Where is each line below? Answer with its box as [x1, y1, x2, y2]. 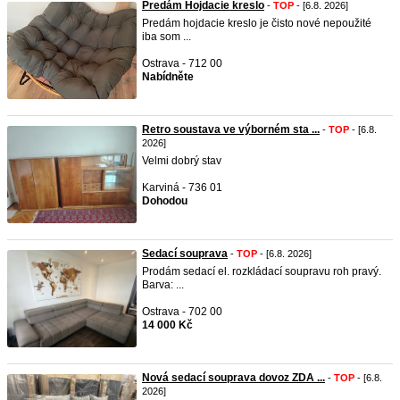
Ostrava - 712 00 [142, 57, 222, 70]
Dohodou [142, 195, 187, 207]
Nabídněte [142, 71, 194, 83]
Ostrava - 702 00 [142, 305, 222, 318]
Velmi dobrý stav [142, 154, 221, 167]
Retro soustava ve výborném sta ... [142, 123, 320, 136]
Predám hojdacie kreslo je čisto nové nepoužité [142, 17, 371, 29]
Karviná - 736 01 [142, 181, 222, 194]
